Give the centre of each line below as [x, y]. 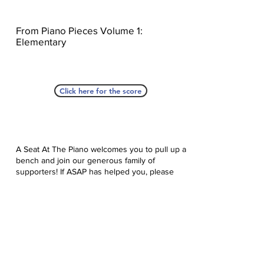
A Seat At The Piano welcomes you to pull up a [101, 149]
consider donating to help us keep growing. [95, 183]
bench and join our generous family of [85, 160]
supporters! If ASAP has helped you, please [95, 171]
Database [94, 253]
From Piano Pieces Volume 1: [79, 30]
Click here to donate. [53, 194]
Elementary [41, 42]
